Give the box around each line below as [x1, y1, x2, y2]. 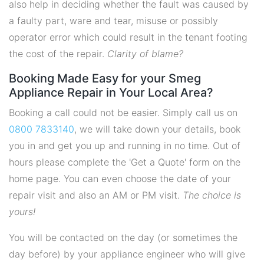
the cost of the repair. [9, 48, 107, 60]
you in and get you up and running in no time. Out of [9, 140, 240, 151]
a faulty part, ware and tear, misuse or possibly [9, 15, 218, 27]
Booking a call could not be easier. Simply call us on [9, 107, 237, 118]
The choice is [183, 189, 241, 201]
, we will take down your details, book [74, 123, 240, 135]
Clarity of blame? [107, 48, 183, 60]
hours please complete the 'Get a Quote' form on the [9, 156, 240, 168]
